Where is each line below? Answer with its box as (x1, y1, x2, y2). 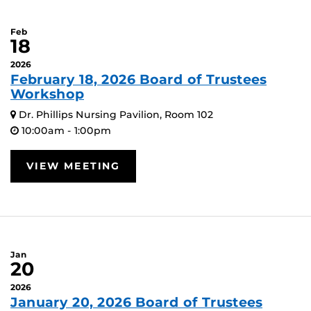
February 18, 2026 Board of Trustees (10, 70, 267, 87)
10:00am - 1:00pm (19, 124, 111, 137)
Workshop (10, 85, 84, 102)
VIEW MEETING (26, 159, 120, 172)
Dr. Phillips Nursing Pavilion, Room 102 (16, 108, 213, 121)
